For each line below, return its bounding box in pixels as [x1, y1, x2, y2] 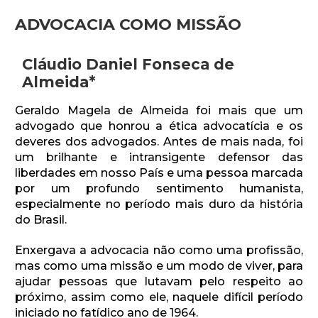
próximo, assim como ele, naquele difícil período [15, 290, 303, 305]
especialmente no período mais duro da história [15, 197, 303, 212]
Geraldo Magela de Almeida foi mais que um [15, 104, 303, 118]
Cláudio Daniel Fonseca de [22, 55, 234, 74]
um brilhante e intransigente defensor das [15, 150, 303, 165]
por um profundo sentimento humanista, [15, 182, 303, 196]
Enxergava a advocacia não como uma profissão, [15, 243, 303, 258]
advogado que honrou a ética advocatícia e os [15, 119, 303, 133]
